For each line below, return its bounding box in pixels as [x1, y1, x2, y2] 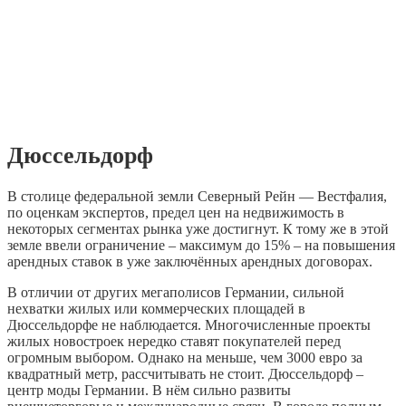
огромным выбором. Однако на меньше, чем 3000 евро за [7, 350, 362, 366]
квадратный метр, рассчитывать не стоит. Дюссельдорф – [7, 366, 363, 382]
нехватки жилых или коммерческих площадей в [7, 301, 305, 317]
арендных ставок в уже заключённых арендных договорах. [7, 254, 372, 270]
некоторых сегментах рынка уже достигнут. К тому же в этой [7, 221, 389, 237]
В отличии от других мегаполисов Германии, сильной [7, 285, 344, 301]
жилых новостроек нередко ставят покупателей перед [7, 333, 341, 350]
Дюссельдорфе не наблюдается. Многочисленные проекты [7, 317, 371, 333]
